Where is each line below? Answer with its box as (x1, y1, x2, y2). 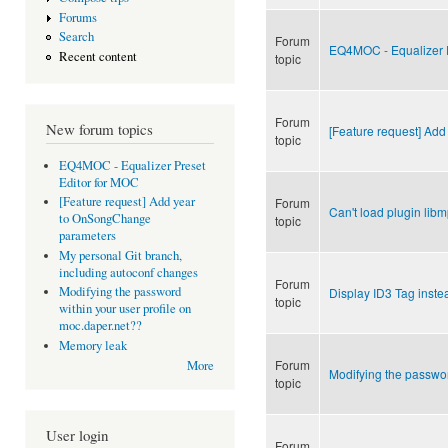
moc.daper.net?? (58, 317, 142, 335)
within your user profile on (58, 300, 191, 318)
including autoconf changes (58, 263, 198, 281)
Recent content (58, 47, 137, 65)
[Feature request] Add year (58, 193, 195, 211)
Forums (58, 8, 97, 26)
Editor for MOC (58, 173, 139, 191)
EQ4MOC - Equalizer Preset (58, 156, 206, 174)
